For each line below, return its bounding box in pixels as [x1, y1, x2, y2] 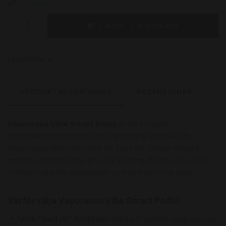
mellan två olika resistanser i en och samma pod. [8, 167, 193, 177]
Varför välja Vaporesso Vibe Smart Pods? [8, 195, 180, 206]
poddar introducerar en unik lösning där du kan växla [8, 155, 209, 165]
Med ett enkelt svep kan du [109, 213, 217, 223]
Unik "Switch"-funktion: [19, 213, 109, 223]
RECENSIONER [137, 87, 193, 95]
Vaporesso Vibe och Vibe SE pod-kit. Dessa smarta [8, 143, 199, 153]
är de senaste [116, 119, 169, 129]
